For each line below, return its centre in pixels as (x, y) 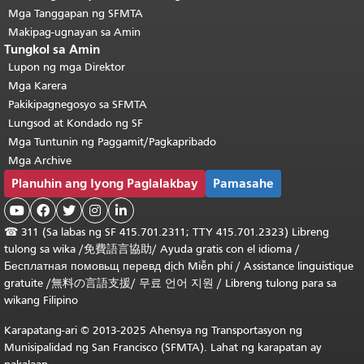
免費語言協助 (118, 249)
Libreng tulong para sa (281, 283)
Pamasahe (243, 183)
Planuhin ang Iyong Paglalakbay (105, 183)
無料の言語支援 (91, 283)
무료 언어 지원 (178, 283)
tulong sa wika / (44, 249)
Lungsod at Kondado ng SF (76, 123)
